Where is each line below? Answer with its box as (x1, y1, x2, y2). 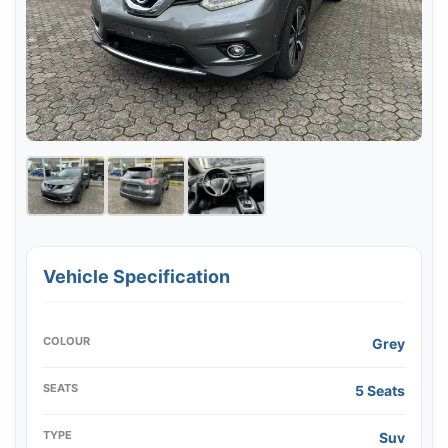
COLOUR (43, 334, 90, 349)
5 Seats (355, 382, 405, 400)
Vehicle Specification (43, 266, 230, 288)
